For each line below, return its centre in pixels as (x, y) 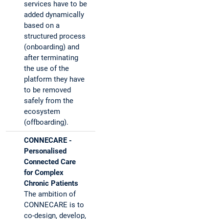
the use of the (46, 69)
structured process (55, 36)
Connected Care (50, 162)
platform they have (54, 79)
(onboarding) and (52, 47)
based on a (42, 26)
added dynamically (54, 15)
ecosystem (42, 112)
